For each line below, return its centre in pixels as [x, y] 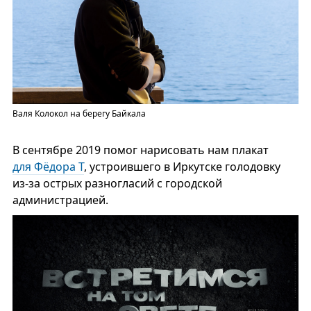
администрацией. [60, 200]
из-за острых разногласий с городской [117, 183]
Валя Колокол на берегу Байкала [79, 113]
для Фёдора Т [48, 166]
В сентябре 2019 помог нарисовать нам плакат [140, 150]
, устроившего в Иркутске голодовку [182, 166]
